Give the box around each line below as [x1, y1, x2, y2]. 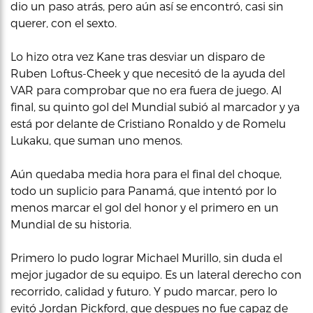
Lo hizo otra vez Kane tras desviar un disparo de [10, 50, 265, 63]
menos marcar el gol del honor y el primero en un [10, 201, 279, 214]
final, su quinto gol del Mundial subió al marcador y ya [10, 100, 300, 113]
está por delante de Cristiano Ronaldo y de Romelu [10, 117, 286, 130]
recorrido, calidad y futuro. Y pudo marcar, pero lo [10, 284, 277, 298]
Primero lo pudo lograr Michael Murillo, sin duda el [10, 251, 282, 264]
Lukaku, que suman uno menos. [10, 133, 182, 147]
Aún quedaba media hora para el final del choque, [10, 167, 282, 180]
